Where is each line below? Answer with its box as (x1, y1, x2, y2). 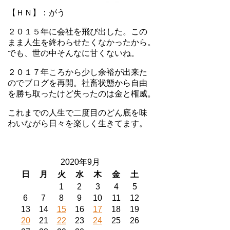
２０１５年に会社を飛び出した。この (8, 27, 147, 36)
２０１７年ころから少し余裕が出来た (8, 67, 147, 76)
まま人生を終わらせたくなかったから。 (8, 37, 156, 47)
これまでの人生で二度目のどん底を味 (8, 108, 147, 117)
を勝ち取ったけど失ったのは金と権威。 (8, 89, 156, 98)
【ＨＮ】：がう (8, 8, 65, 17)
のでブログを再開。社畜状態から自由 (8, 78, 147, 87)
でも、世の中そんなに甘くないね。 (8, 48, 139, 57)
